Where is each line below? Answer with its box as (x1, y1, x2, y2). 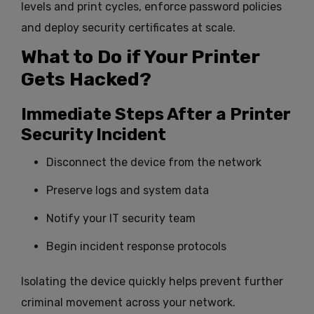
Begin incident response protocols (46, 240, 226, 254)
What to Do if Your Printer (21, 46, 259, 69)
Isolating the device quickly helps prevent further (21, 275, 283, 289)
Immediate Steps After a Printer (21, 104, 291, 125)
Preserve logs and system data (46, 184, 209, 198)
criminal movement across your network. (21, 296, 235, 310)
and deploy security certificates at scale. (21, 21, 235, 35)
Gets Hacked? (21, 68, 151, 91)
